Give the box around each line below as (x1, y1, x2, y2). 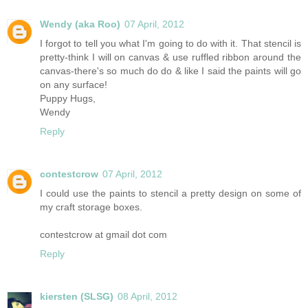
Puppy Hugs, (40, 92, 96, 104)
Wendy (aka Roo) (40, 18, 120, 30)
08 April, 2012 (118, 290, 177, 302)
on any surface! (40, 78, 107, 90)
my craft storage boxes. (40, 201, 142, 212)
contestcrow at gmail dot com (40, 228, 167, 240)
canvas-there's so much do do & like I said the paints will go (40, 65, 301, 76)
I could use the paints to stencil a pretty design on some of (40, 187, 301, 199)
